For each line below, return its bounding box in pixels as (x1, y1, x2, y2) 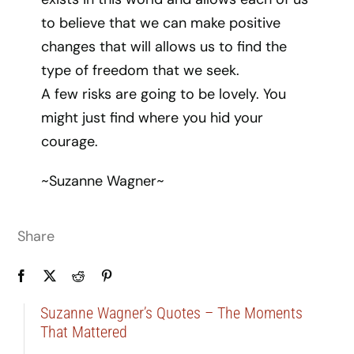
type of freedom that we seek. (41, 61, 240, 80)
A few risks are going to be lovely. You (41, 85, 287, 104)
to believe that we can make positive (41, 13, 281, 32)
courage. (41, 132, 99, 151)
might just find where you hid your (41, 108, 264, 127)
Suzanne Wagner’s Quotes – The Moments (40, 303, 303, 322)
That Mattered (40, 322, 127, 341)
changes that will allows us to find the (41, 37, 288, 56)
